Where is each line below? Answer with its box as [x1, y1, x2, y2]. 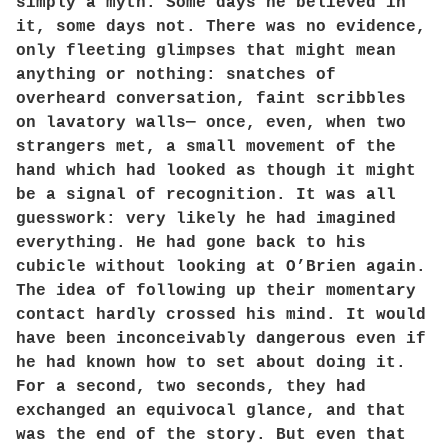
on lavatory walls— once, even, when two [16, 114, 406, 132]
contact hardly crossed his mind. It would [16, 306, 426, 324]
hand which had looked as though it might [16, 162, 416, 180]
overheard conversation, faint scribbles [16, 90, 406, 108]
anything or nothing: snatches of [16, 66, 336, 84]
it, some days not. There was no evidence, [16, 18, 426, 36]
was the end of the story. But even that [16, 426, 406, 444]
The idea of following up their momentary [16, 282, 416, 300]
